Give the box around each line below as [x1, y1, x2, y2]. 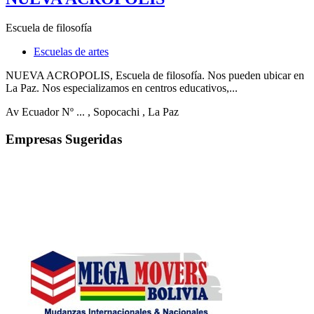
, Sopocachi [88, 106, 139, 118]
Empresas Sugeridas [6, 132, 122, 147]
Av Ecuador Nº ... [6, 106, 85, 118]
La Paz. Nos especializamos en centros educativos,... [6, 82, 238, 95]
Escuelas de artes [34, 46, 109, 58]
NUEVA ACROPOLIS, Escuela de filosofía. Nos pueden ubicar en [6, 69, 304, 82]
